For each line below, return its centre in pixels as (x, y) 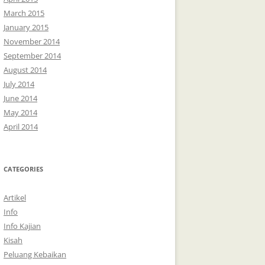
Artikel (15, 197)
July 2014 (19, 84)
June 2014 (20, 98)
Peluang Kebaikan (35, 254)
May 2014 (20, 112)
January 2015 (26, 27)
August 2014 (25, 70)
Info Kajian (22, 226)
